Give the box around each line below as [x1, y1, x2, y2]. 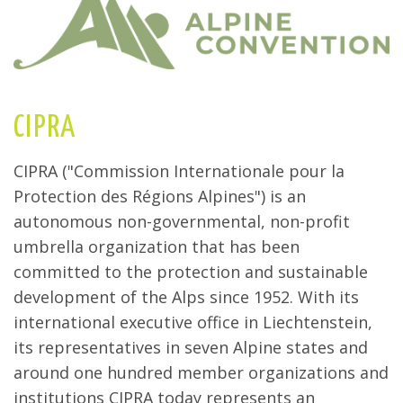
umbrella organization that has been [13, 235, 300, 257]
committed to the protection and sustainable [13, 260, 368, 282]
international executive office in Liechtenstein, [13, 310, 372, 333]
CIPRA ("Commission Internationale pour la [13, 159, 345, 182]
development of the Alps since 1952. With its [13, 285, 359, 308]
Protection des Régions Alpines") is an [13, 184, 306, 207]
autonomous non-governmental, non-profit [13, 210, 350, 232]
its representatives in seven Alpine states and [13, 336, 368, 358]
